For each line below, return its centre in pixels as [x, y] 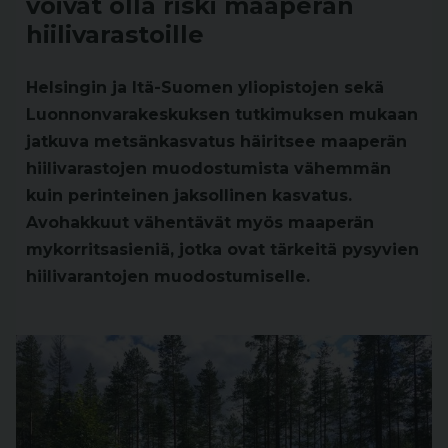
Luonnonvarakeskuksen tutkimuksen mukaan [222, 114]
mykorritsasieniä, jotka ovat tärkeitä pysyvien [222, 249]
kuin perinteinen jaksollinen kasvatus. [189, 195]
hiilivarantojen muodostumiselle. [168, 276]
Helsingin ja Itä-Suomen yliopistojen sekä [205, 87]
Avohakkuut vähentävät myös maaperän [200, 222]
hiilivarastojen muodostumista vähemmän [208, 168]
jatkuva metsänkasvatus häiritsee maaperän [216, 141]
